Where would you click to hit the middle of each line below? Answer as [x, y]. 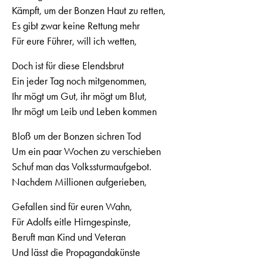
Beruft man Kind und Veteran [69, 237]
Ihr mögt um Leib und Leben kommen [84, 111]
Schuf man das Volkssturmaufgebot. [82, 166]
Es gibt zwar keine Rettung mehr [76, 26]
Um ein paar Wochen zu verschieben [86, 151]
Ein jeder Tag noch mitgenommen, [79, 81]
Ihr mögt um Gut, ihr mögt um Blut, [79, 96]
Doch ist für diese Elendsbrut [68, 65]
